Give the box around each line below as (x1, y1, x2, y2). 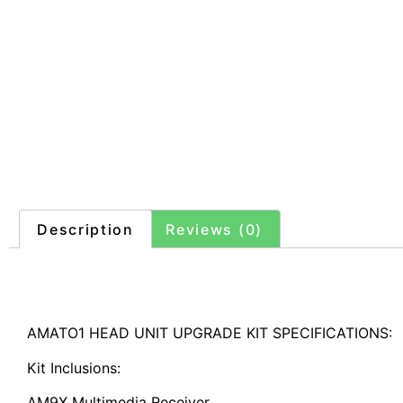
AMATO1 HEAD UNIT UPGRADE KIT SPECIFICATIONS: (27, 324, 392, 343)
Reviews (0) (166, 219, 263, 238)
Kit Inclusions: (27, 358, 121, 377)
